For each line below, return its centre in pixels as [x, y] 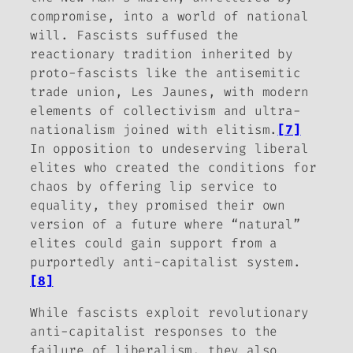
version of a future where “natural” [165, 224]
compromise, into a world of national [169, 16]
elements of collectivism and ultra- [165, 110]
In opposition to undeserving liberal [169, 148]
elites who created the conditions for [173, 167]
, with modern [258, 91]
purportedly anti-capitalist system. [165, 262]
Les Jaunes [169, 91]
